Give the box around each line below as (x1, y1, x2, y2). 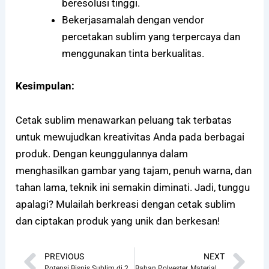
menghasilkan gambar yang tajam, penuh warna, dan (16, 165, 252, 177)
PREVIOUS (44, 251, 85, 261)
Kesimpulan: (16, 79, 75, 92)
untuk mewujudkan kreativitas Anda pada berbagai (16, 131, 245, 144)
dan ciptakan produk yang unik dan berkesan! (16, 215, 220, 228)
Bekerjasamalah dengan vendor (61, 14, 204, 26)
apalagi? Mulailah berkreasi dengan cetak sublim (16, 198, 236, 211)
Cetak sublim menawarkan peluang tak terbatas (16, 114, 232, 127)
